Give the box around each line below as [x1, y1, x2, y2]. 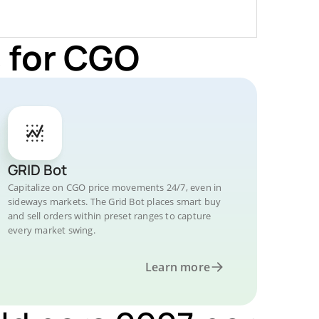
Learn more [145, 259, 210, 275]
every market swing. [8, 224, 95, 236]
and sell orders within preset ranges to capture [8, 209, 211, 222]
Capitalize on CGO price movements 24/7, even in [8, 181, 222, 194]
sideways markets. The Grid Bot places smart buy [8, 195, 221, 208]
